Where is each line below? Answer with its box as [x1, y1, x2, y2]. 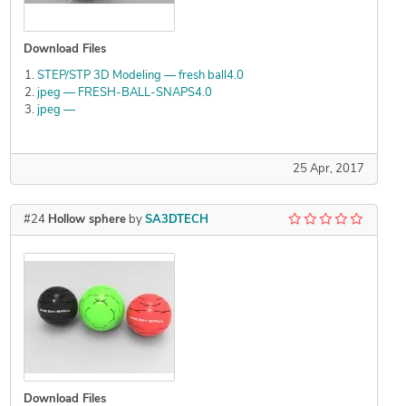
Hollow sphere [47, 214, 126, 227]
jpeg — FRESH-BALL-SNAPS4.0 [36, 87, 212, 100]
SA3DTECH [144, 214, 208, 227]
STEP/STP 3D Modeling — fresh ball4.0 [36, 70, 244, 82]
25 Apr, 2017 [292, 163, 364, 176]
